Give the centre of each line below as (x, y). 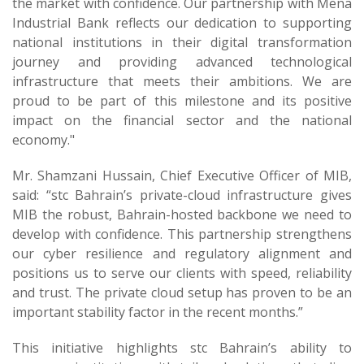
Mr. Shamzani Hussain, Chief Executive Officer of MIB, (182, 175)
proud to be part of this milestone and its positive (182, 101)
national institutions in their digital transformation (182, 42)
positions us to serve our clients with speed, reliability (182, 273)
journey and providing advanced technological (182, 62)
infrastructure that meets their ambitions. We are (182, 81)
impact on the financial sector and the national (182, 120)
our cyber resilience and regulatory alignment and (182, 253)
